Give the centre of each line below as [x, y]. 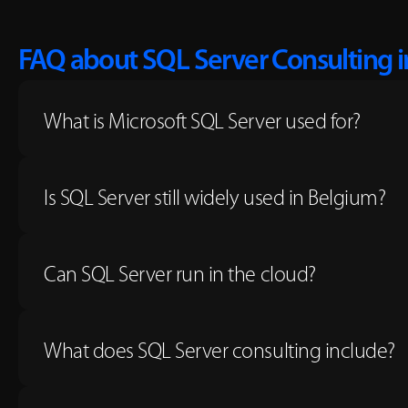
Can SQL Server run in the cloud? [180, 276]
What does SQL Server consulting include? [219, 352]
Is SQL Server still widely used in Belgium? [215, 199]
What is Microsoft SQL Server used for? [202, 123]
